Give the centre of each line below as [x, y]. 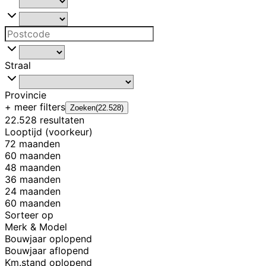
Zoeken [83, 108]
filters [51, 107]
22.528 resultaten [45, 120]
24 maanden [33, 191]
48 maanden [33, 168]
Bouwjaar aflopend [47, 251]
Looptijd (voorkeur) [49, 132]
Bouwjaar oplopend [48, 239]
